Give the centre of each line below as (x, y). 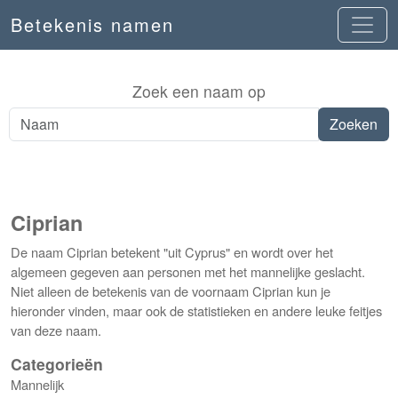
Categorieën (57, 364)
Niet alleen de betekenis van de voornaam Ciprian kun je (171, 291)
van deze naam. (56, 330)
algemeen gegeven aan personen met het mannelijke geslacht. (188, 271)
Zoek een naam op (199, 91)
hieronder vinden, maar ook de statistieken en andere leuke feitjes (196, 310)
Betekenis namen (92, 24)
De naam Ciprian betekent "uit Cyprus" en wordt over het (172, 252)
